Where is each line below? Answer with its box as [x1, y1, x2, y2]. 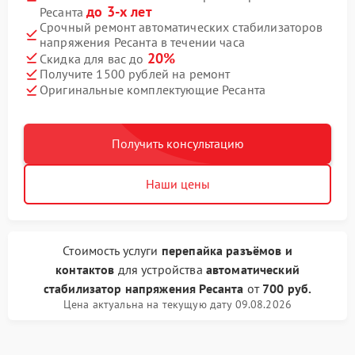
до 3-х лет [86, 2, 152, 21]
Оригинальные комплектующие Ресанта [40, 82, 266, 97]
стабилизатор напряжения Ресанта [43, 280, 244, 296]
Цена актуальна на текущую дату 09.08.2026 [63, 296, 292, 311]
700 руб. [262, 280, 312, 296]
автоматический [205, 261, 300, 277]
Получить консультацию [111, 135, 244, 151]
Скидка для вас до [40, 50, 147, 67]
